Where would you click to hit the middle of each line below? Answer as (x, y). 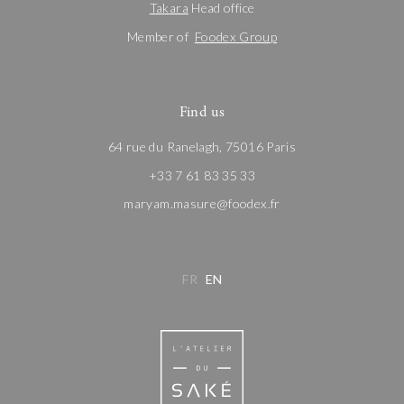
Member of (161, 36)
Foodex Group (236, 36)
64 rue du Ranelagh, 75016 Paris (202, 147)
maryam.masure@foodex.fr (202, 204)
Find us (202, 112)
